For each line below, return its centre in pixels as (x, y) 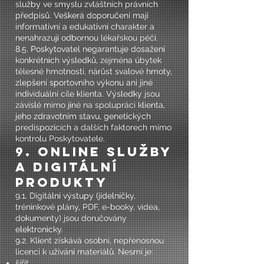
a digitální (67, 167)
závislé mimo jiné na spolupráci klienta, (90, 105)
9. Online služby (94, 152)
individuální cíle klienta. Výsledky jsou (88, 94)
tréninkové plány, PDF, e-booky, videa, (88, 207)
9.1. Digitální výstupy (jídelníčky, (75, 196)
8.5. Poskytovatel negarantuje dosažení (90, 49)
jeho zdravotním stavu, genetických (83, 116)
